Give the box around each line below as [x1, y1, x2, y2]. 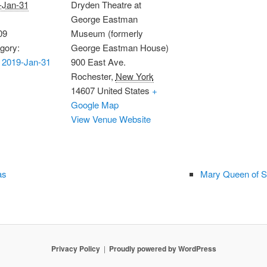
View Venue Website [70, 112, 151, 125]
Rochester [70, 69, 111, 82]
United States [97, 83, 150, 97]
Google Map [70, 98, 119, 111]
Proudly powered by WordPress [108, 243, 216, 254]
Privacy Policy [51, 243, 100, 254]
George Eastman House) [70, 41, 169, 54]
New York [115, 69, 154, 82]
